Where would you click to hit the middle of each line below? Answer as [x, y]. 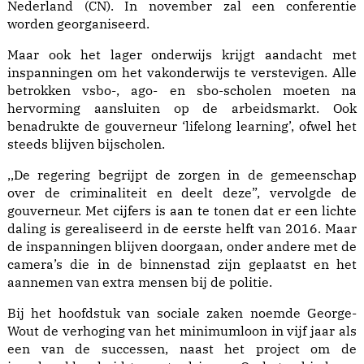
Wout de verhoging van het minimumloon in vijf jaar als [182, 330]
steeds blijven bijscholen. [86, 143]
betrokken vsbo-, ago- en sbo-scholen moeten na [182, 90]
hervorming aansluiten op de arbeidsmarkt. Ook [182, 108]
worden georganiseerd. [78, 23]
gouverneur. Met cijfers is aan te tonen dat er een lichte [182, 210]
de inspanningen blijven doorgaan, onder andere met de [182, 246]
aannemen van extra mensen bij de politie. [140, 282]
